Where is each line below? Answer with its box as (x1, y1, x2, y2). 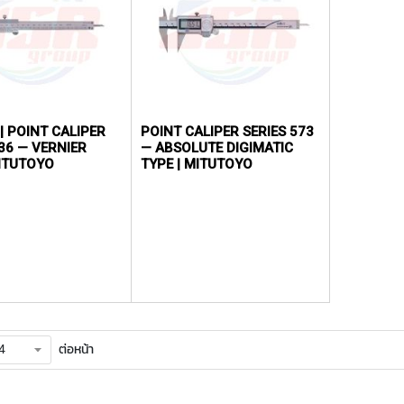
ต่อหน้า (59, 341, 95, 356)
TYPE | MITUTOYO (141, 155, 253, 172)
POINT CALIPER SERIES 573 (141, 123, 315, 140)
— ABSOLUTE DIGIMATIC (141, 139, 294, 156)
